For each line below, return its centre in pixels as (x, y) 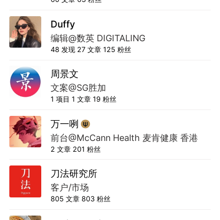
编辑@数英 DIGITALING (98, 38)
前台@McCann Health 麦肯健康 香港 (124, 137)
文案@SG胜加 (78, 88)
